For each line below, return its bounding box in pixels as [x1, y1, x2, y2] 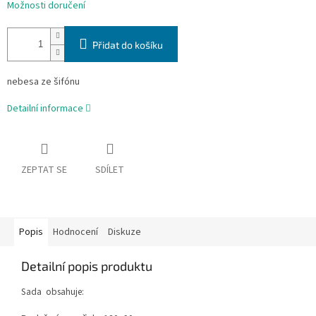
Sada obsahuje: [21, 285, 84, 299]
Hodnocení [53, 225, 98, 240]
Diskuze [108, 225, 141, 240]
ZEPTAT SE [21, 163, 67, 178]
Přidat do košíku [92, 39, 163, 51]
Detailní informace [7, 102, 83, 116]
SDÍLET [95, 163, 124, 178]
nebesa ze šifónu [7, 75, 80, 90]
